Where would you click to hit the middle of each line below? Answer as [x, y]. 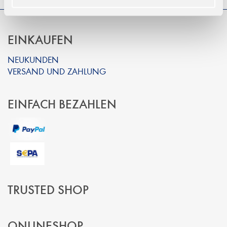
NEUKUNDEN [33, 59]
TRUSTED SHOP [48, 189]
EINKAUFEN [40, 39]
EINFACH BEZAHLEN [62, 104]
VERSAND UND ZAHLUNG [57, 71]
